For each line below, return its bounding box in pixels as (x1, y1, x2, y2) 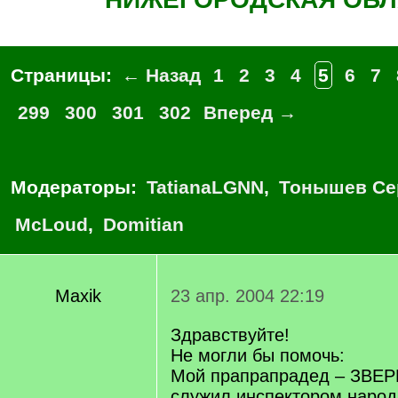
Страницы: (11, 65, 117, 85)
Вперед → (203, 102, 297, 123)
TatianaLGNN (147, 177, 264, 197)
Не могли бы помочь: (171, 346, 345, 365)
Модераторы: (11, 177, 142, 197)
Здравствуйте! (171, 325, 290, 345)
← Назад (122, 65, 201, 85)
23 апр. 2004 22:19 (171, 286, 324, 306)
